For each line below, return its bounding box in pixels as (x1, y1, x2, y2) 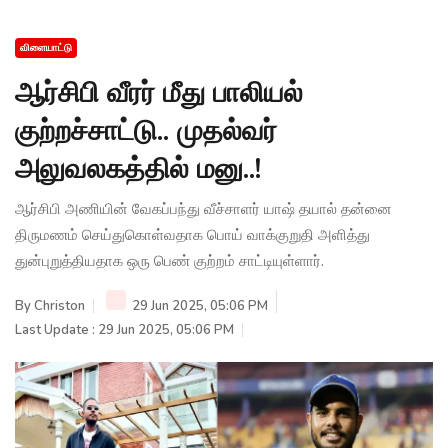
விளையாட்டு (20, 40, 72, 55)
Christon (34, 296, 85, 315)
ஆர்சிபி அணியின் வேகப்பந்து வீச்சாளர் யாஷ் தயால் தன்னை (15, 198, 392, 219)
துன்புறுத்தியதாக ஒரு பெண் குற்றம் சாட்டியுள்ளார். (15, 250, 324, 271)
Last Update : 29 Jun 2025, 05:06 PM (15, 320, 234, 339)
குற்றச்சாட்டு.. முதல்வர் (15, 111, 277, 150)
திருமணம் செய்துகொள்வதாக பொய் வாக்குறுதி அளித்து (15, 224, 370, 245)
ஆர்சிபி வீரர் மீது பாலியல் (15, 73, 303, 112)
